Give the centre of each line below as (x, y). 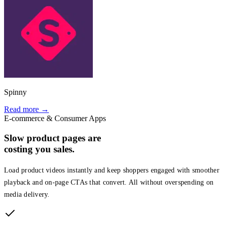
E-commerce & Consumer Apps (55, 119)
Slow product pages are (52, 138)
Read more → (26, 109)
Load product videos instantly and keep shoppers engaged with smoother (112, 170)
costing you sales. (39, 149)
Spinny (15, 92)
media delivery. (27, 194)
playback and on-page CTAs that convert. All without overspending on (109, 182)
